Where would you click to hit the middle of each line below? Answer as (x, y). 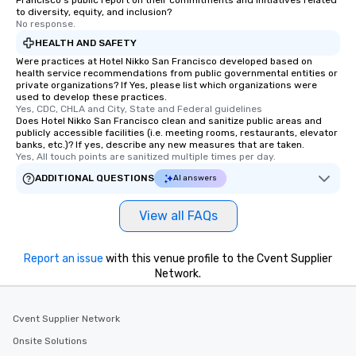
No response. (46, 24)
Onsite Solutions (50, 341)
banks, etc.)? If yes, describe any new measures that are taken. (160, 145)
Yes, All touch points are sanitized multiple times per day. (146, 157)
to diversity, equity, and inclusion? (94, 12)
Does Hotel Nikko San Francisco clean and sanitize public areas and (169, 121)
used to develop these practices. (91, 97)
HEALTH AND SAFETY (86, 43)
